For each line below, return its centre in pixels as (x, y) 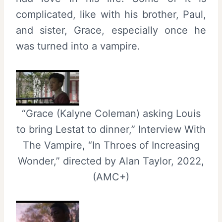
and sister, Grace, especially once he (111, 30)
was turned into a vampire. (78, 46)
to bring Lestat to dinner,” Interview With (111, 129)
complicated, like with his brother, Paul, (111, 14)
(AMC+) (111, 177)
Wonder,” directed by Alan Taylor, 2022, (111, 161)
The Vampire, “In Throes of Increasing (111, 145)
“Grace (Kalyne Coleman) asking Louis (111, 113)
